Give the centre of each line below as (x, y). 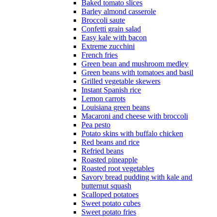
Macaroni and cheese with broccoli (135, 116)
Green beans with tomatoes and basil (137, 73)
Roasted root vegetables (118, 169)
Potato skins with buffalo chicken (132, 134)
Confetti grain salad (111, 29)
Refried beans (102, 151)
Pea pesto (96, 125)
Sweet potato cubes (111, 203)
